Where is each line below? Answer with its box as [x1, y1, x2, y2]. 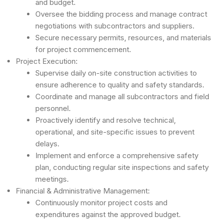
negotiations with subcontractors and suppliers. [35, 21, 194, 30]
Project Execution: [16, 56, 78, 66]
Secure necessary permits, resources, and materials [35, 33, 211, 42]
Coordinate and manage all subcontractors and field [35, 92, 209, 101]
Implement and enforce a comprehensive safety [35, 151, 198, 160]
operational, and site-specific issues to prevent [35, 127, 194, 137]
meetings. [35, 174, 69, 184]
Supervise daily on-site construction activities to [35, 68, 197, 78]
